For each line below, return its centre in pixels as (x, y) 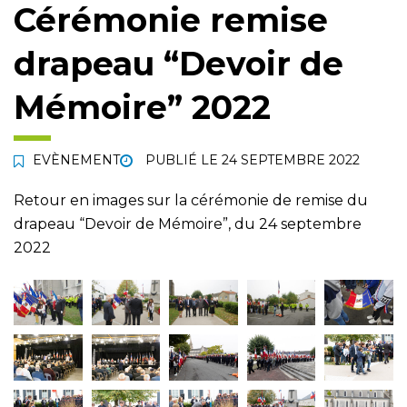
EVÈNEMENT (76, 160)
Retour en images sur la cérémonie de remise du (191, 200)
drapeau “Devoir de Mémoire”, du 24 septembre (188, 224)
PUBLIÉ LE (182, 160)
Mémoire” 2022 (142, 107)
